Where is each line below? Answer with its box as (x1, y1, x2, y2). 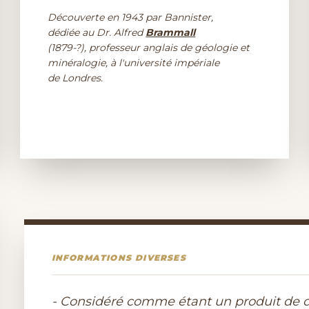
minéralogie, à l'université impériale (48, 57, 220, 69)
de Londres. (48, 72, 103, 84)
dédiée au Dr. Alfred (48, 26, 146, 39)
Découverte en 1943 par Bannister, (48, 11, 214, 23)
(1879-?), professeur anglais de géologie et (48, 41, 250, 54)
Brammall (146, 26, 196, 39)
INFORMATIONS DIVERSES (51, 252, 186, 263)
